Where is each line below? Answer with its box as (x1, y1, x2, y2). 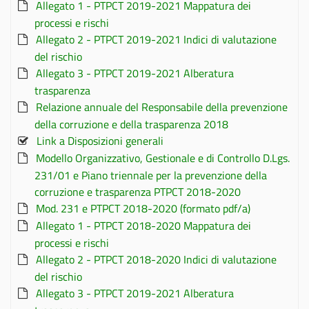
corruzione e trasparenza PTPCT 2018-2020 (34, 183, 241, 200)
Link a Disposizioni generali (37, 132, 163, 149)
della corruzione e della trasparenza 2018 (34, 116, 228, 132)
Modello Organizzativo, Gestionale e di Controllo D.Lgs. (36, 150, 290, 166)
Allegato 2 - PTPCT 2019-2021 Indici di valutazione (36, 31, 277, 48)
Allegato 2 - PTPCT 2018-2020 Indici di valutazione (36, 251, 277, 268)
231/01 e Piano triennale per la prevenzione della (34, 167, 267, 183)
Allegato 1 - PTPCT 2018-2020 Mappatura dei (36, 217, 251, 234)
